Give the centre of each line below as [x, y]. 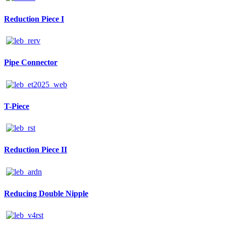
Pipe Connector [31, 63]
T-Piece [17, 106]
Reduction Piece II [36, 150]
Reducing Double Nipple [46, 193]
